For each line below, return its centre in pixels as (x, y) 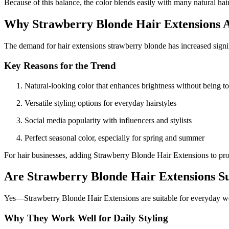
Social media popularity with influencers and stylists (108, 120)
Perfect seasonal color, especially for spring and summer (114, 138)
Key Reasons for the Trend (60, 65)
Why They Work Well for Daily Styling (86, 218)
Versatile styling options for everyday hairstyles (100, 103)
